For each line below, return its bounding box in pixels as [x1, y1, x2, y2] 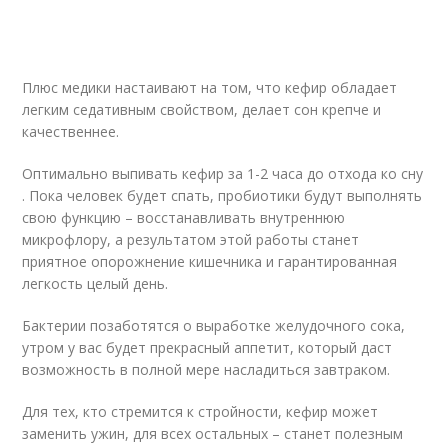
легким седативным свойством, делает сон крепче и [22, 100, 382, 119]
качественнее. [22, 122, 120, 141]
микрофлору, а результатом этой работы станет [22, 230, 360, 249]
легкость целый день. [22, 274, 169, 293]
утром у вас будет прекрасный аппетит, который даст [22, 338, 393, 357]
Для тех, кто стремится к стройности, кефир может [22, 402, 379, 421]
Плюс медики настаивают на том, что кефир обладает [22, 78, 398, 97]
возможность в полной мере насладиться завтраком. [22, 360, 391, 379]
